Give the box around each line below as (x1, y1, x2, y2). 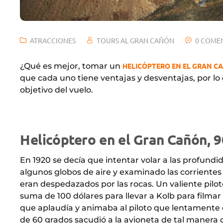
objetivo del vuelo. (20, 85, 93, 95)
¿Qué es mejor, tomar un (20, 61, 122, 71)
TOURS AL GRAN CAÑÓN (97, 35, 174, 45)
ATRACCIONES (30, 35, 76, 45)
